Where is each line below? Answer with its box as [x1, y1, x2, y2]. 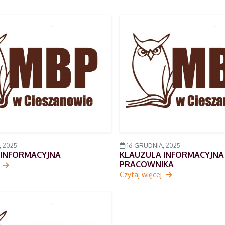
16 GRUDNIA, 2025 [125, 141, 180, 150]
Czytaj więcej [119, 170, 164, 179]
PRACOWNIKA [119, 159, 174, 170]
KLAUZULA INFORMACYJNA [119, 150, 224, 160]
